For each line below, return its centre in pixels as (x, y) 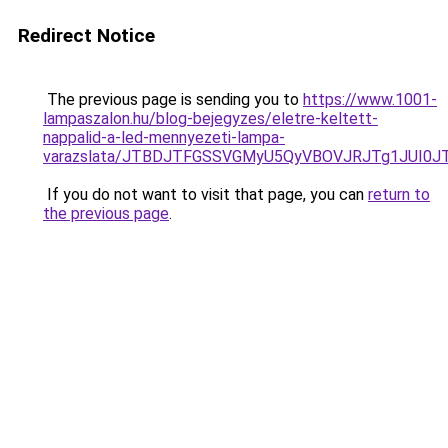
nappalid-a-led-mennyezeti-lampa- (164, 137)
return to (399, 194)
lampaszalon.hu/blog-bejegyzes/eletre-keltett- (210, 118)
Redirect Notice (86, 35)
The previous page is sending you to (173, 99)
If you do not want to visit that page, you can (205, 194)
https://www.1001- (370, 99)
